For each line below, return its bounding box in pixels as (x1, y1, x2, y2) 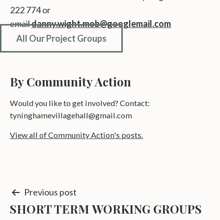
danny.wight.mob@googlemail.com (31, 18, 171, 29)
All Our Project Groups (16, 33, 107, 44)
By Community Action (10, 74, 131, 90)
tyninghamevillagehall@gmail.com (10, 110, 132, 120)
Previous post (24, 187, 77, 198)
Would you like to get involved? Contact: (10, 98, 150, 108)
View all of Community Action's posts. (10, 130, 143, 140)
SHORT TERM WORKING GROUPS (10, 200, 202, 217)
